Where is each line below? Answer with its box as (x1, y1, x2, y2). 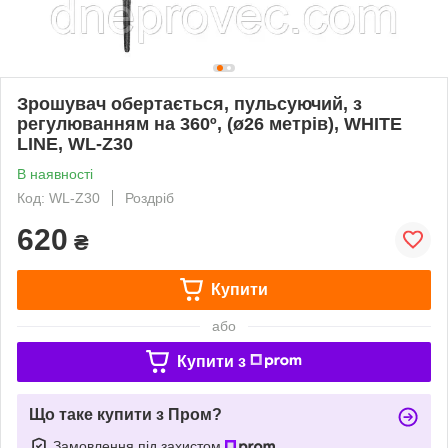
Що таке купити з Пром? (29, 405, 222, 423)
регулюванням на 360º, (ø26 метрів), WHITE (17, 113, 402, 134)
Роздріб (125, 189, 174, 206)
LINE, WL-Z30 (17, 133, 133, 154)
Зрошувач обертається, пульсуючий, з (17, 93, 362, 114)
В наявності (17, 165, 93, 182)
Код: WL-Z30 (17, 189, 100, 206)
